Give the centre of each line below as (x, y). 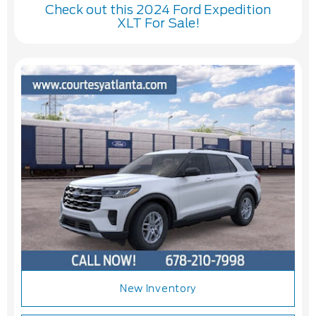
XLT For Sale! (158, 23)
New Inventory (158, 289)
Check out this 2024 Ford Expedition (158, 10)
